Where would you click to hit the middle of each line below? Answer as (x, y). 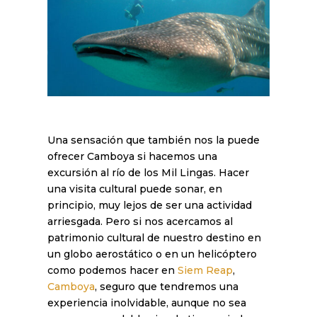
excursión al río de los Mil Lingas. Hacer (149, 172)
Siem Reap (206, 270)
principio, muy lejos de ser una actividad (150, 205)
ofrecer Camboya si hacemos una (133, 156)
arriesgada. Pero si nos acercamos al (140, 221)
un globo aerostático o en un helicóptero (152, 254)
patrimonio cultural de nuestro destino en (155, 237)
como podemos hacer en (113, 270)
